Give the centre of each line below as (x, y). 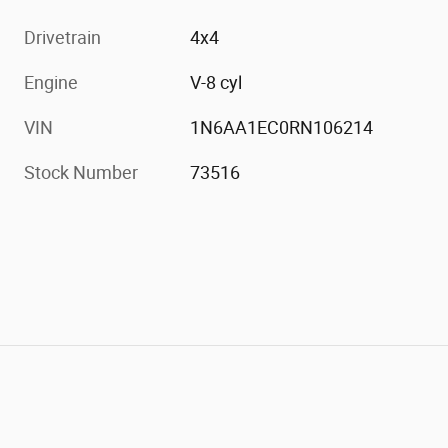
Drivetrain (62, 38)
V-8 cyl (216, 83)
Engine (51, 83)
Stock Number (81, 173)
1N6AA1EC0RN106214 (282, 128)
